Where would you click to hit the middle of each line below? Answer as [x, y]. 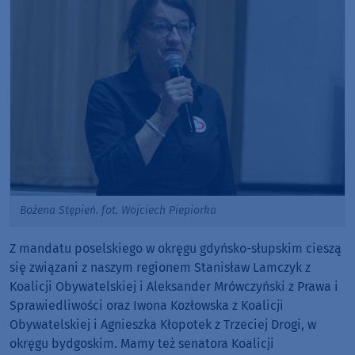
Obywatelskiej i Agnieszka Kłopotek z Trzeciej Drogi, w [163, 325]
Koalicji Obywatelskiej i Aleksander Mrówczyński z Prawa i [174, 287]
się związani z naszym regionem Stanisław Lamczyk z [160, 268]
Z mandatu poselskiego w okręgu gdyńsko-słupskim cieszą [176, 249]
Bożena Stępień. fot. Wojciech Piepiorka [118, 211]
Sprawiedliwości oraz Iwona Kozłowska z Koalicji [147, 306]
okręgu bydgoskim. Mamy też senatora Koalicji [142, 344]
